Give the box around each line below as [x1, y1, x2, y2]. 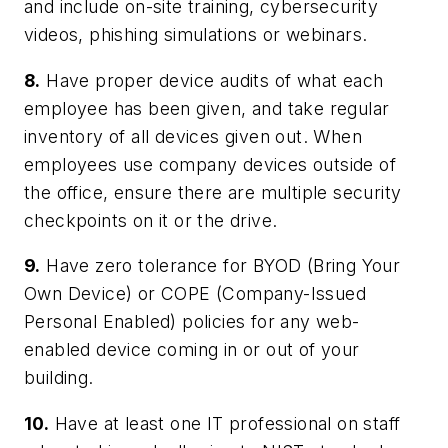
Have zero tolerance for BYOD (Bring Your [40, 255, 401, 277]
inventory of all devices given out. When [24, 125, 362, 147]
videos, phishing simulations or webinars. [24, 24, 368, 46]
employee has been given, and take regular [24, 97, 390, 119]
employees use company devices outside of [24, 153, 396, 175]
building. [24, 367, 94, 389]
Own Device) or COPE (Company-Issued [24, 283, 366, 305]
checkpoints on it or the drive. [24, 209, 278, 231]
